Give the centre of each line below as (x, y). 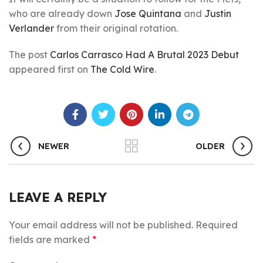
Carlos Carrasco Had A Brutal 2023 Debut (144, 55)
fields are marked (50, 240)
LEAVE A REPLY (58, 197)
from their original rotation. (116, 28)
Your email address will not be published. (101, 225)
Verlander (31, 28)
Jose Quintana (148, 14)
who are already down (62, 14)
